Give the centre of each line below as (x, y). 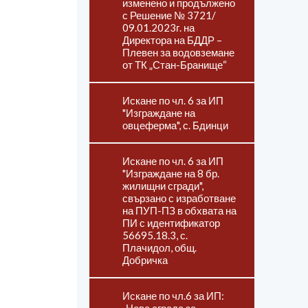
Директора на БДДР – (172, 40)
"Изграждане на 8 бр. (171, 173)
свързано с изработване (179, 198)
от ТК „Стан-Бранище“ (175, 65)
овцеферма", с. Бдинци (175, 125)
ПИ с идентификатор (171, 223)
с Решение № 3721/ (169, 15)
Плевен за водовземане (178, 52)
